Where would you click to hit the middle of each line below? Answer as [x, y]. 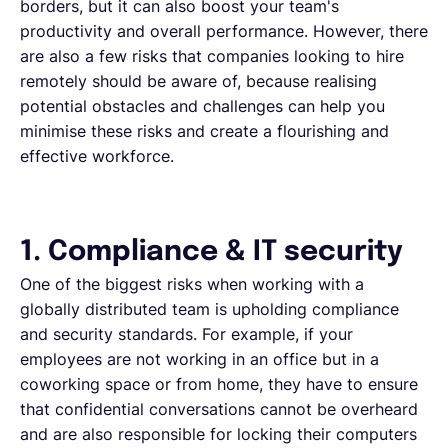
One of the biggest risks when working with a [192, 283]
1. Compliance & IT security [211, 252]
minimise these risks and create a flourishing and [204, 130]
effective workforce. [97, 155]
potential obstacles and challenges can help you [202, 105]
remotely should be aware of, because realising [198, 80]
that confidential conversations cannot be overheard [219, 408]
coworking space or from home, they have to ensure [219, 383]
